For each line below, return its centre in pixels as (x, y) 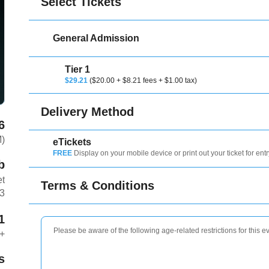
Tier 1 (78, 69)
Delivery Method (88, 112)
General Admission (96, 38)
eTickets (72, 142)
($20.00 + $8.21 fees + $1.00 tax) (144, 80)
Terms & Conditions (98, 186)
